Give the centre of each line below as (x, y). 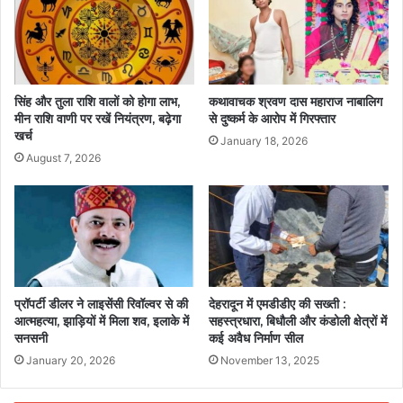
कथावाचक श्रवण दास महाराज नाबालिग (296, 101)
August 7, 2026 (63, 157)
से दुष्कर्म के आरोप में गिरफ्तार (272, 118)
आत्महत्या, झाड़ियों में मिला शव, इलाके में (102, 321)
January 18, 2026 (264, 140)
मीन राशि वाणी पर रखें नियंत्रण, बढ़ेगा (98, 118)
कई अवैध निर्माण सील (258, 338)
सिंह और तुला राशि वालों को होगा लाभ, (97, 101)
